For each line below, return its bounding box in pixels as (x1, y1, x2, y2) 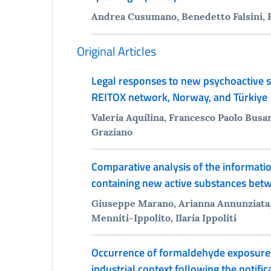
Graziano (91, 125, 132, 138)
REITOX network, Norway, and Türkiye (91, 88, 267, 105)
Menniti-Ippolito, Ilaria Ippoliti (91, 211, 237, 224)
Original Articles (76, 41, 156, 60)
